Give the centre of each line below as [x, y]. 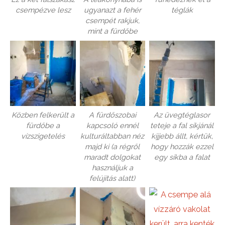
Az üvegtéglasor [182, 115]
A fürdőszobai [112, 115]
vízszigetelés [43, 136]
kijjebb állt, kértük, [182, 136]
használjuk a [112, 167]
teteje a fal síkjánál [182, 125]
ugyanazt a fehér [112, 10]
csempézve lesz [43, 10]
